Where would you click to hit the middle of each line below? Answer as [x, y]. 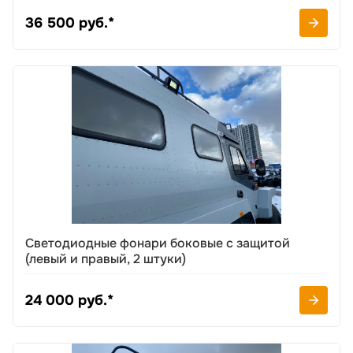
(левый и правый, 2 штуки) [106, 259]
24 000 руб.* [69, 300]
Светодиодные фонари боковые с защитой [158, 243]
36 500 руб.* [70, 23]
